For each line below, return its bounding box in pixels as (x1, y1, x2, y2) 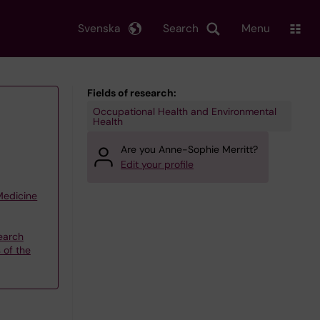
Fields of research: (87, 86, 176, 99)
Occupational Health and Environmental (92, 104, 276, 118)
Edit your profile (121, 158, 194, 171)
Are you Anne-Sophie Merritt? (121, 143, 258, 156)
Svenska (78, 21, 120, 36)
